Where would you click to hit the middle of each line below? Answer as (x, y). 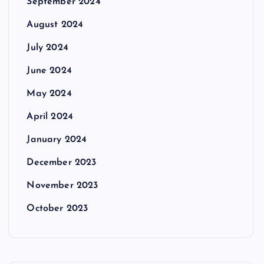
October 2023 (57, 209)
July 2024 (47, 48)
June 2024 (49, 71)
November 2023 (62, 186)
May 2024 (49, 94)
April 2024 (50, 117)
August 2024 (55, 25)
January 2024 (57, 140)
